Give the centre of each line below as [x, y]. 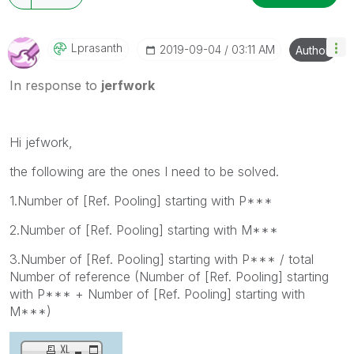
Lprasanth [97, 47]
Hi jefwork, [41, 142]
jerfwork [128, 85]
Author [313, 50]
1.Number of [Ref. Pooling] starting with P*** [141, 200]
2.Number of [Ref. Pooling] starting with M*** [144, 230]
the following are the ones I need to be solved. [144, 171]
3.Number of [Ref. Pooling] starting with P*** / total [162, 259]
